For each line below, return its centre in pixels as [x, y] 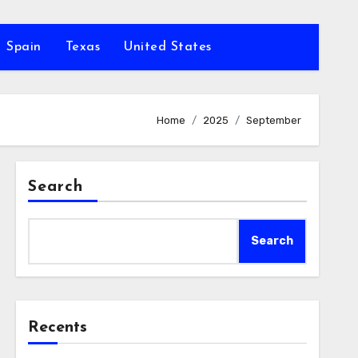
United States [168, 47]
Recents [57, 328]
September [274, 120]
